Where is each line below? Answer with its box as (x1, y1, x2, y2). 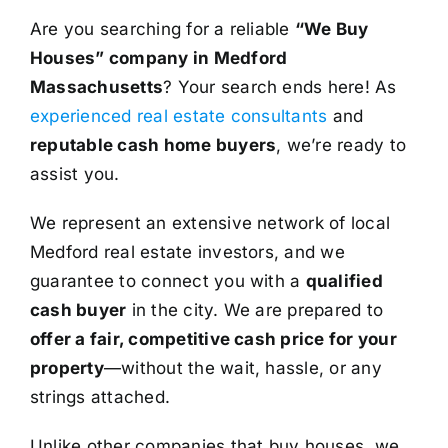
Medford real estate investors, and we (29, 241, 345, 262)
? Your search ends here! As (163, 76, 397, 97)
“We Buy (294, 18, 369, 39)
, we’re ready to (276, 134, 407, 155)
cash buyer (29, 299, 127, 320)
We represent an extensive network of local (29, 212, 391, 233)
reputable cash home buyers (29, 134, 277, 155)
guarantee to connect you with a (29, 270, 306, 291)
